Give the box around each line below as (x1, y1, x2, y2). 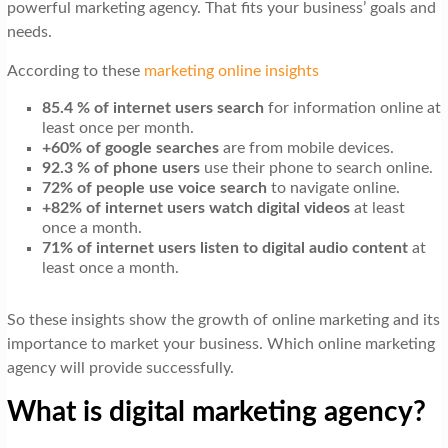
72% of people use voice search (41, 179, 267, 196)
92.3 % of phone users (41, 159, 200, 176)
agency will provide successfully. (6, 359, 234, 376)
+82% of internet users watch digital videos (41, 199, 350, 216)
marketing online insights (143, 62, 319, 79)
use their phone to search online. (199, 159, 433, 176)
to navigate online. (266, 179, 400, 196)
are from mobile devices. (218, 139, 394, 156)
